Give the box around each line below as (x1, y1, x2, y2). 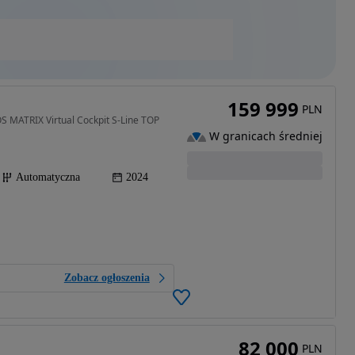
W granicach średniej (208, 128, 323, 144)
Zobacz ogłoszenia (63, 272, 150, 284)
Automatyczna (16, 171, 80, 184)
